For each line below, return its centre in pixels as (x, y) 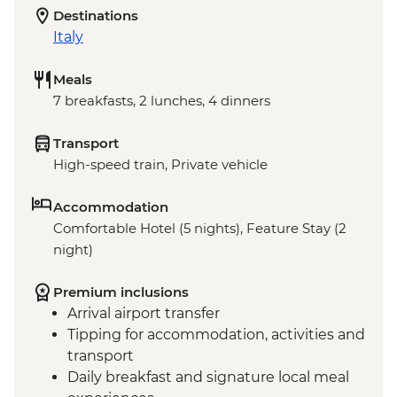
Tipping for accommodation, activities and (216, 334)
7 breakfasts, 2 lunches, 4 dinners (162, 100)
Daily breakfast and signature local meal (208, 377)
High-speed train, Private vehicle (160, 164)
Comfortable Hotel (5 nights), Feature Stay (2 (200, 228)
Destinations (96, 15)
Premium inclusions (121, 292)
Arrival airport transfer (144, 313)
